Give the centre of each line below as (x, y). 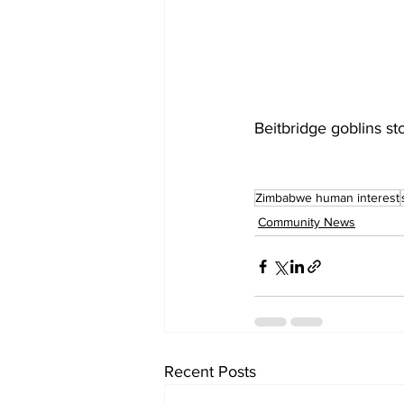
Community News (307, 222)
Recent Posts (210, 372)
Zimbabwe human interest (327, 198)
